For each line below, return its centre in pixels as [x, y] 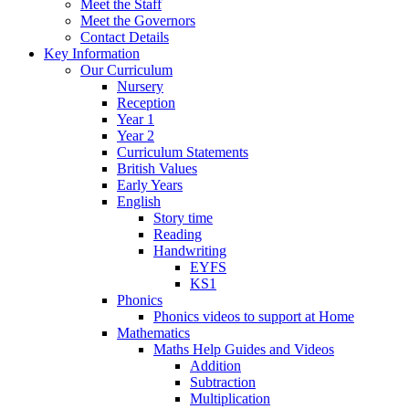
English [139, 201]
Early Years [150, 184]
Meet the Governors [138, 20]
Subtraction [223, 382]
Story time [183, 217]
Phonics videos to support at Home [254, 316]
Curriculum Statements [183, 152]
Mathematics [153, 332]
